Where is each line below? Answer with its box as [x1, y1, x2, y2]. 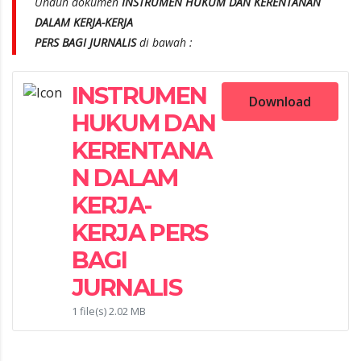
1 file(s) [71, 303, 109, 318]
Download [248, 92, 311, 110]
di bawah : [139, 35, 193, 50]
